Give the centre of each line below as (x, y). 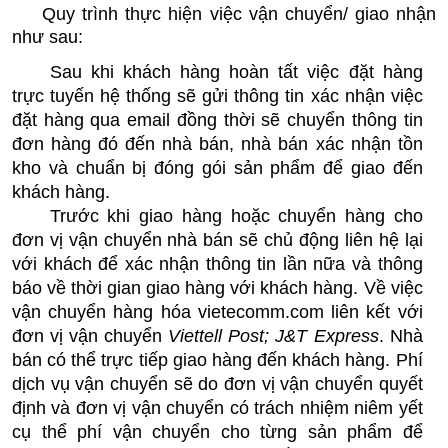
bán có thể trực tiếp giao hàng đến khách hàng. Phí (217, 359)
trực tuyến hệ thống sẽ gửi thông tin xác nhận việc (217, 95)
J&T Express (327, 335)
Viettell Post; (219, 335)
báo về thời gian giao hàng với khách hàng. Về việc (217, 287)
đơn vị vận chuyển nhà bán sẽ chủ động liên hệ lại (217, 239)
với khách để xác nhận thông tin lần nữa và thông (217, 263)
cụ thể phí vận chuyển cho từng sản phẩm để (217, 431)
